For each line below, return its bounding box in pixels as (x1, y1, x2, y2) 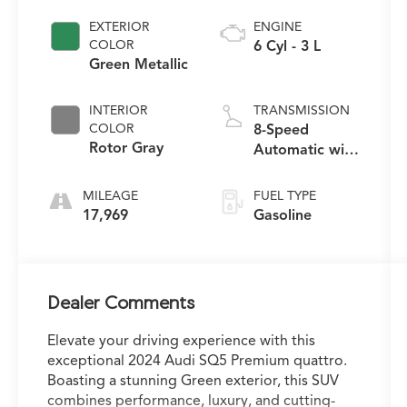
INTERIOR (89, 103, 149, 119)
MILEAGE (83, 188, 139, 204)
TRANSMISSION (253, 103, 350, 119)
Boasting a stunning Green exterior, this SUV (47, 372, 340, 391)
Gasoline (253, 206, 312, 225)
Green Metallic (89, 55, 189, 74)
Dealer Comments (47, 292, 195, 313)
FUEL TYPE (253, 188, 316, 204)
